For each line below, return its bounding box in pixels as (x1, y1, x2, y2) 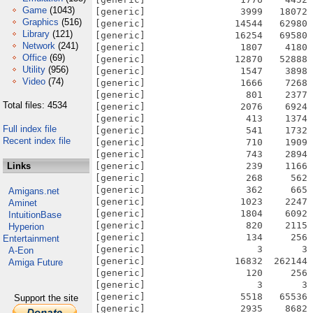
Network (22, 41, 55, 51)
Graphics (22, 17, 59, 27)
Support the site (14, 293, 78, 303)
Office (22, 52, 47, 63)
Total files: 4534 (3, 100, 67, 110)
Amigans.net (8, 186, 59, 196)
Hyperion (8, 221, 44, 232)
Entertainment (3, 233, 59, 244)
